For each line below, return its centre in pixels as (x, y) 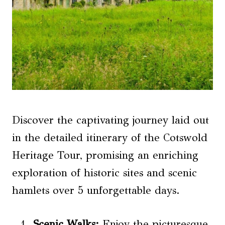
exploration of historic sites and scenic (104, 173)
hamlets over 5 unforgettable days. (96, 191)
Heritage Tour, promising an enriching (105, 155)
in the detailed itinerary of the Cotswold (110, 138)
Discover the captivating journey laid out (110, 120)
